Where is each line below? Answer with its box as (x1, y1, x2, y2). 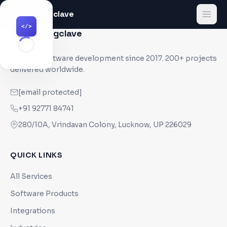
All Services (10, 172, 52, 181)
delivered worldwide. (10, 65, 85, 74)
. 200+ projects (162, 54, 217, 63)
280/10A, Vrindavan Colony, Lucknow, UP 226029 (18, 120, 192, 129)
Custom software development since (10, 54, 146, 63)
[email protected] (18, 88, 82, 97)
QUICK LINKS (10, 150, 63, 160)
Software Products (10, 189, 79, 198)
